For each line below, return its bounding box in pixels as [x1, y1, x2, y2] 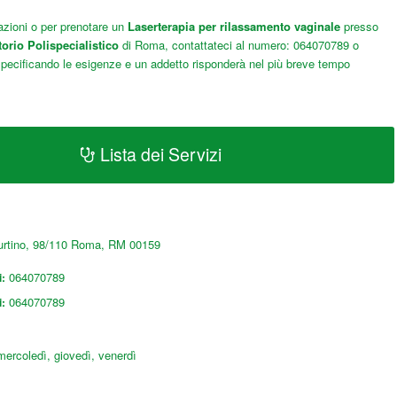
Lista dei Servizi [99, 142, 222, 167]
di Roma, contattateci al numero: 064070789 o [118, 36, 359, 54]
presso [343, 18, 378, 35]
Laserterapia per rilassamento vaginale [127, 18, 340, 35]
